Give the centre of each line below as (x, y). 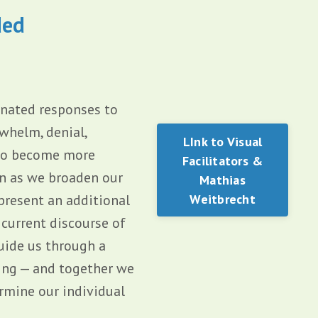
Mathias (223, 180)
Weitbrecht (223, 199)
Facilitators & (223, 160)
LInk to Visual (223, 141)
